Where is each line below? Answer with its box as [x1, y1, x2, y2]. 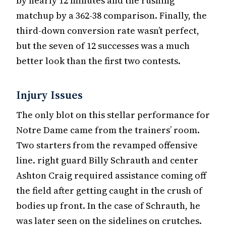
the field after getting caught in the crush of [16, 184, 202, 197]
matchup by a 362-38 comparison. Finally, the [16, 9, 207, 22]
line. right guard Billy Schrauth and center [16, 154, 198, 167]
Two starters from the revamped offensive [16, 139, 198, 152]
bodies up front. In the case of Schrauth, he [16, 199, 200, 212]
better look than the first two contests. [16, 54, 181, 67]
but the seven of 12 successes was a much [16, 39, 190, 52]
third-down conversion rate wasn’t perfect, [16, 24, 199, 37]
